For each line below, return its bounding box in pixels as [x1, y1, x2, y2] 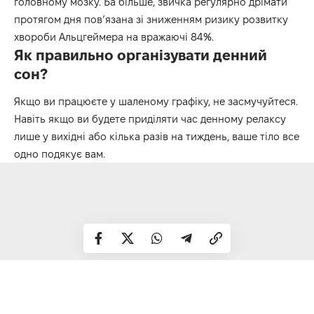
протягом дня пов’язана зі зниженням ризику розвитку [14, 13, 288, 25]
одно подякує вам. [14, 148, 105, 161]
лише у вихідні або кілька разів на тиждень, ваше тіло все [14, 130, 299, 143]
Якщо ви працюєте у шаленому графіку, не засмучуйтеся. [14, 95, 298, 108]
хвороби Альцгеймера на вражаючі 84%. [14, 30, 214, 43]
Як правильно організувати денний [14, 46, 267, 63]
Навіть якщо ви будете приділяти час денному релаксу [14, 113, 286, 125]
